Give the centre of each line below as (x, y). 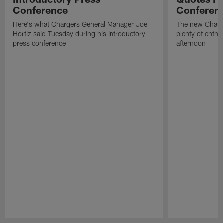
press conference (40, 43)
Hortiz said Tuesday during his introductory (79, 34)
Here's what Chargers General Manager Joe (80, 24)
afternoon (191, 43)
